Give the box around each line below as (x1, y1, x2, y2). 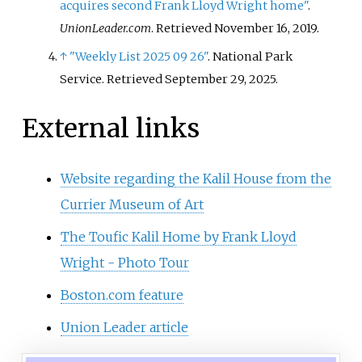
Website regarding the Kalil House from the (60, 170, 331, 187)
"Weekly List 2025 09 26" (69, 49, 208, 65)
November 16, (214, 21, 291, 36)
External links (21, 112, 200, 145)
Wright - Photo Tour (60, 255, 189, 271)
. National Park (208, 49, 293, 65)
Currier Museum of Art (60, 196, 204, 213)
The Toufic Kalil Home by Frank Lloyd (60, 229, 297, 246)
